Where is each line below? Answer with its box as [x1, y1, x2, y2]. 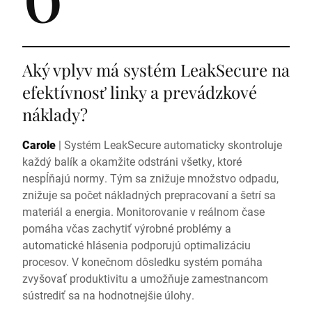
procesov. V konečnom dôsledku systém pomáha [22, 254, 263, 269]
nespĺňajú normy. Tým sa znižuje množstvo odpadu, [22, 171, 279, 185]
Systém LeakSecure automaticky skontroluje [64, 137, 282, 152]
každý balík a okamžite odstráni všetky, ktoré [22, 154, 242, 169]
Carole [22, 137, 56, 152]
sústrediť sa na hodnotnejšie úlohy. [22, 288, 194, 302]
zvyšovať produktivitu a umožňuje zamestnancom [22, 271, 268, 286]
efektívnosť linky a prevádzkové [22, 81, 257, 103]
